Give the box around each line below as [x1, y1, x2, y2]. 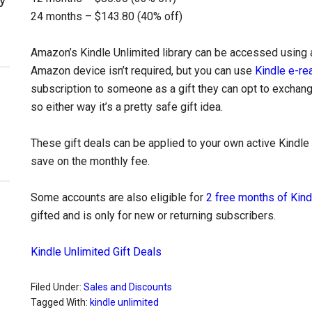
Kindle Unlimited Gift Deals [31, 245, 162, 258]
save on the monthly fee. [31, 155, 150, 168]
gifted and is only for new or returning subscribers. [31, 209, 276, 222]
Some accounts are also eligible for [31, 191, 206, 204]
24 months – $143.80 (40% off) [31, 10, 182, 23]
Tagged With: [31, 297, 90, 308]
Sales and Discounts [84, 281, 172, 292]
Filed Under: [31, 281, 84, 292]
